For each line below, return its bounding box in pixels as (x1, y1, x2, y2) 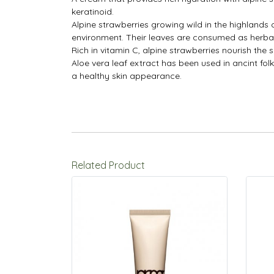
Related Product (72, 159, 145, 171)
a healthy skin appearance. (72, 70, 182, 81)
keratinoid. (72, 6, 114, 17)
